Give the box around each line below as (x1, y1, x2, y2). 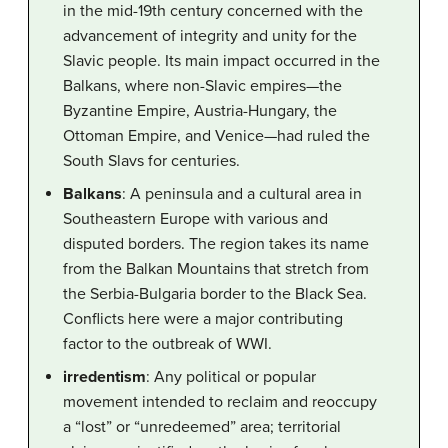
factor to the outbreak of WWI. (63, 333, 272, 354)
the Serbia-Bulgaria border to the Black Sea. (63, 283, 367, 304)
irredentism (63, 366, 146, 387)
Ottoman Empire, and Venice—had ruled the (63, 125, 370, 146)
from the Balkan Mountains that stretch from (63, 258, 369, 279)
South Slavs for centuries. (63, 150, 240, 171)
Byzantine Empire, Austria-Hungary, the (63, 100, 337, 121)
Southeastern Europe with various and (63, 208, 328, 229)
